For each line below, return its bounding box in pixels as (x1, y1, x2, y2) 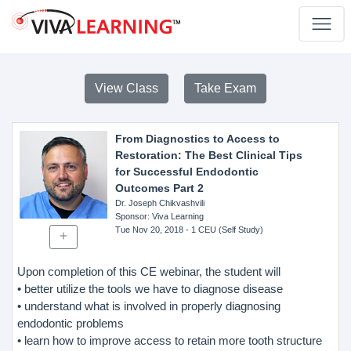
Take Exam (194, 81, 256, 95)
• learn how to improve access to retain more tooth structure (17, 333, 322, 347)
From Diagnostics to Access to (114, 132, 280, 145)
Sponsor (114, 212, 147, 221)
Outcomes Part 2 (114, 182, 204, 194)
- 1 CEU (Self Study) (183, 225, 263, 234)
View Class (95, 81, 158, 95)
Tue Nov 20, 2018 (114, 225, 183, 234)
